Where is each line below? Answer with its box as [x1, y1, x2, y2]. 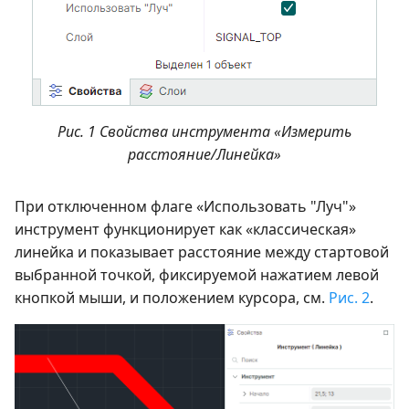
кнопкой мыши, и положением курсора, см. [15, 288, 329, 308]
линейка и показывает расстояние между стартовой [15, 242, 389, 262]
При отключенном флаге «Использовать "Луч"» [15, 196, 356, 216]
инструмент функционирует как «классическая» [15, 219, 356, 239]
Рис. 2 [329, 288, 370, 308]
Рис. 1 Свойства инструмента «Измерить [58, 121, 351, 142]
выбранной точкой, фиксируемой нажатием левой [15, 265, 379, 285]
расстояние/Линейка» [128, 144, 281, 164]
